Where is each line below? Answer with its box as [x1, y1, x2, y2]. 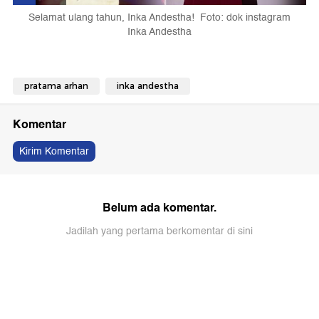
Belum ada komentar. [103, 197, 216, 217]
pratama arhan [24, 80, 88, 91]
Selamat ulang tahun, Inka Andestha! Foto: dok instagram [28, 9, 291, 26]
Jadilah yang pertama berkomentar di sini [66, 222, 253, 239]
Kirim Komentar [19, 142, 89, 159]
